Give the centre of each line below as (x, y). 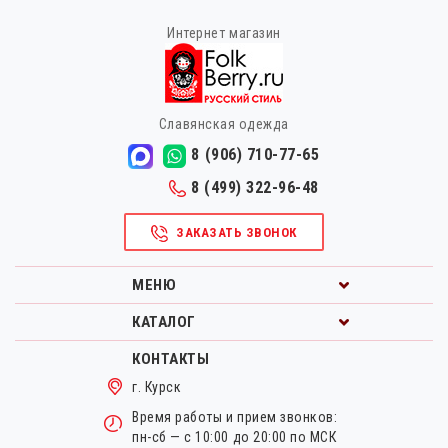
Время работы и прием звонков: (235, 417)
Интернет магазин (224, 33)
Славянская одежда (224, 124)
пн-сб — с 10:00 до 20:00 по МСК (234, 437)
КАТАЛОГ (164, 322)
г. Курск (157, 387)
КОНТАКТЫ (171, 359)
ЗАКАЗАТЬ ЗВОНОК (236, 233)
